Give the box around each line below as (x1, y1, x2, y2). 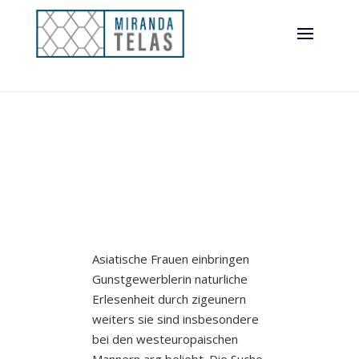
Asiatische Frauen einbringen (91, 250, 249, 267)
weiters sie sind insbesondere (91, 310, 259, 327)
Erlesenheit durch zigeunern (91, 290, 246, 307)
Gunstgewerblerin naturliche (91, 270, 248, 287)
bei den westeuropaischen (91, 330, 238, 347)
